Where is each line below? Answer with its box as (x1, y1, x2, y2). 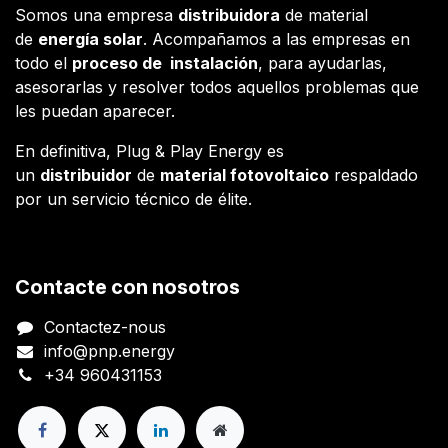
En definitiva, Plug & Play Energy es (15, 140, 284, 161)
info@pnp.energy (43, 340, 175, 361)
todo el (15, 52, 72, 73)
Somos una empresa (15, 4, 178, 25)
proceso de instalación (72, 52, 258, 73)
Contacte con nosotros (15, 274, 240, 299)
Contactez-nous (43, 316, 166, 337)
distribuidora (178, 4, 280, 25)
